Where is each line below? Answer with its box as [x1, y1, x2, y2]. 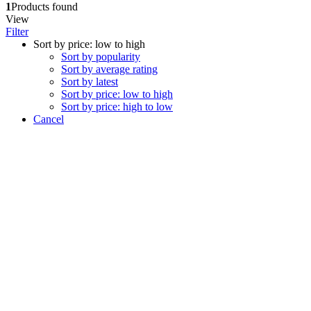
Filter [6, 25, 28, 37]
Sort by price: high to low [61, 100, 173, 112]
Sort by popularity [61, 50, 140, 62]
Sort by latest [61, 75, 118, 87]
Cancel [33, 112, 64, 125]
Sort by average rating [61, 62, 158, 75]
